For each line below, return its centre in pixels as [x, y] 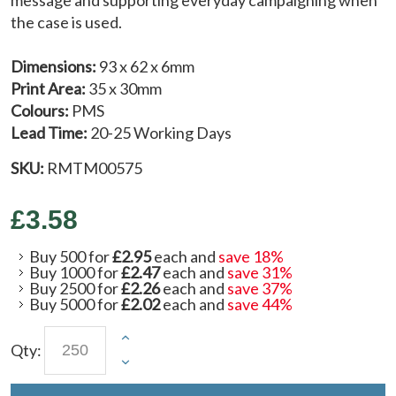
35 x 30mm [124, 88]
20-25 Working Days [160, 132]
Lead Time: [49, 132]
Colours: [40, 110]
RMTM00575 [95, 168]
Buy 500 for [71, 256]
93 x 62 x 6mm [145, 66]
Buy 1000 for [75, 272]
